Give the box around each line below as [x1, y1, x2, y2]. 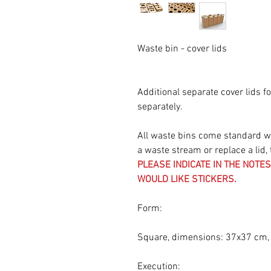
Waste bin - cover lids [137, 43, 227, 55]
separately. [137, 101, 183, 113]
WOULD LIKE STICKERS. [137, 174, 237, 186]
